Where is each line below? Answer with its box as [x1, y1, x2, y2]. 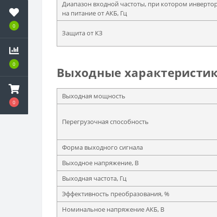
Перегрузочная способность [62, 117, 149, 126]
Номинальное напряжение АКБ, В [62, 205, 164, 214]
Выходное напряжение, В [62, 158, 139, 168]
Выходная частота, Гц [62, 174, 126, 183]
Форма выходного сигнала [62, 143, 143, 152]
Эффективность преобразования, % [62, 189, 170, 199]
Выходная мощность [62, 92, 125, 101]
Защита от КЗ [62, 29, 103, 38]
